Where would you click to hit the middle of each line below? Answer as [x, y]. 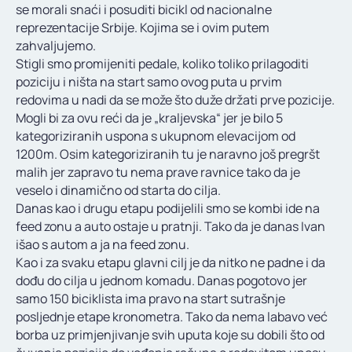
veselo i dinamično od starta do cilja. [118, 191]
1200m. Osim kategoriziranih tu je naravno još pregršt [168, 154]
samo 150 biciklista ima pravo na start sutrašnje [150, 299]
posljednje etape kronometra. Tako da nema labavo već [172, 317]
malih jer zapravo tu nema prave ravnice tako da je [158, 172]
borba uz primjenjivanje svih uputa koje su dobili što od [170, 335]
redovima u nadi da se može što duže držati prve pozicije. [175, 100]
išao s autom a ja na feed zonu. [103, 245]
